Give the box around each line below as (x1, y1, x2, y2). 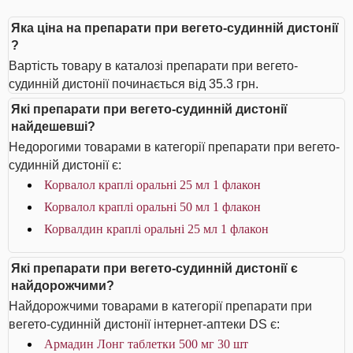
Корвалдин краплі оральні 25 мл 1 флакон (44, 222, 269, 236)
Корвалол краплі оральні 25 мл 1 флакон (44, 178, 261, 191)
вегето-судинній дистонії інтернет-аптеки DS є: (9, 318, 280, 331)
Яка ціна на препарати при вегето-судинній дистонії (11, 21, 339, 35)
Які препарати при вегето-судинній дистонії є (11, 262, 298, 275)
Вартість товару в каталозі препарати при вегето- (9, 59, 298, 72)
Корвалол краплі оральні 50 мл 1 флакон (44, 200, 261, 214)
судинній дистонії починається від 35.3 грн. (9, 77, 258, 91)
